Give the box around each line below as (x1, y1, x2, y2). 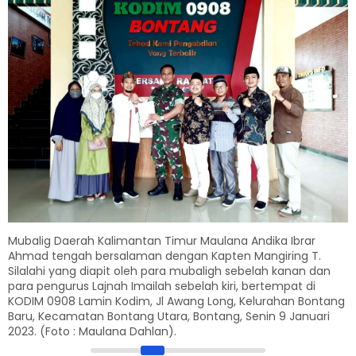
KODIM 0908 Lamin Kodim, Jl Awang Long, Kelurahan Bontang (8, 292, 345, 309)
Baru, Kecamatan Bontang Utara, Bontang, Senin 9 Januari (8, 308, 330, 324)
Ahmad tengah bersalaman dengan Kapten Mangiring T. (8, 247, 321, 264)
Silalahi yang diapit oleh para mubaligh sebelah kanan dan (8, 262, 331, 279)
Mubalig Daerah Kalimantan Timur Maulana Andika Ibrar (8, 232, 315, 249)
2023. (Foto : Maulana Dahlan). (8, 323, 176, 339)
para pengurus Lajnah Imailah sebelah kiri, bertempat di (8, 277, 315, 294)
